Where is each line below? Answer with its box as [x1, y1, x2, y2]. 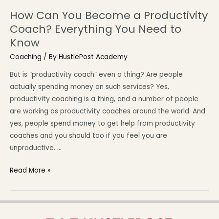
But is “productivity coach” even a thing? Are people [10, 69, 183, 79]
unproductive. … [10, 143, 62, 153]
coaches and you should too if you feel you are [10, 131, 167, 140]
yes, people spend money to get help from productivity [10, 118, 195, 128]
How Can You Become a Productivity [10, 8, 208, 23]
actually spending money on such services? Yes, [10, 82, 169, 91]
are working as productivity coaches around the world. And [10, 106, 205, 116]
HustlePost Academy [59, 52, 128, 62]
